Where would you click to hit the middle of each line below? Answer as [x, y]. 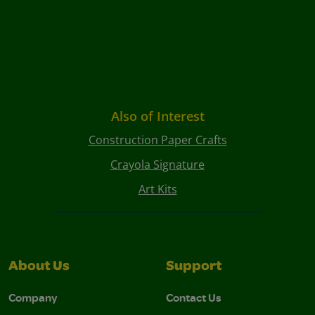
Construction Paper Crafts [157, 140]
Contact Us [194, 298]
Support [194, 268]
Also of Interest [157, 116]
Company [33, 298]
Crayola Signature [157, 165]
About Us [39, 268]
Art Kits [157, 189]
